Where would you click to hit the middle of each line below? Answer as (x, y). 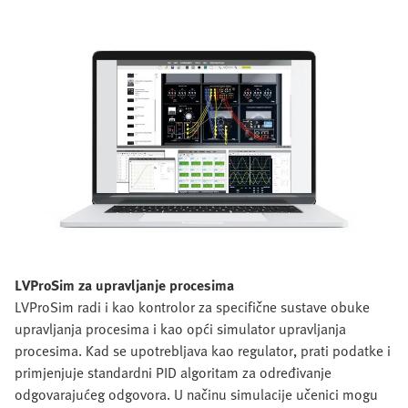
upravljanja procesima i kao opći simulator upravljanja (180, 328)
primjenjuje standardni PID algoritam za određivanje (173, 372)
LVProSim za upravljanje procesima (124, 285)
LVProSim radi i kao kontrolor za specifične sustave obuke (192, 306)
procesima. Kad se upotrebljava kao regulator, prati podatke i (203, 350)
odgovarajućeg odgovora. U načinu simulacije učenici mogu (196, 394)
